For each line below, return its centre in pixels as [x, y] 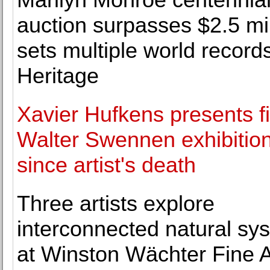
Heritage [58, 76]
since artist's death [106, 165]
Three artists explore [116, 203]
